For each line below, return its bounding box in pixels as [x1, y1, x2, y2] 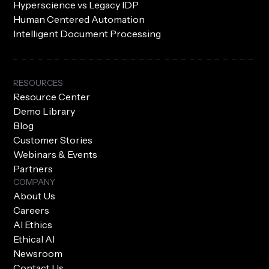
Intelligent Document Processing [13, 28, 162, 40]
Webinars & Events [13, 148, 98, 161]
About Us [13, 190, 56, 202]
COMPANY [13, 177, 56, 188]
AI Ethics [13, 219, 53, 231]
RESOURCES [13, 77, 64, 89]
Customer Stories [13, 134, 93, 147]
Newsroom [13, 247, 63, 260]
